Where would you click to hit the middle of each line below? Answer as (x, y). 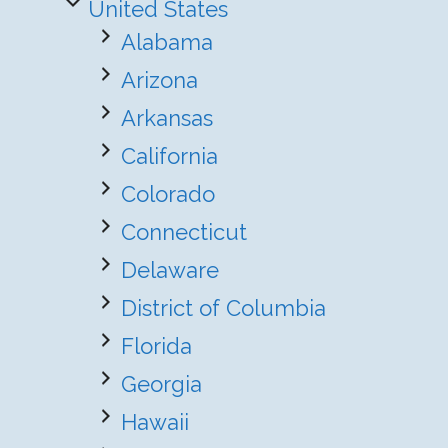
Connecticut (184, 232)
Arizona (159, 80)
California (169, 156)
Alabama (167, 42)
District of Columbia (223, 308)
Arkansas (167, 118)
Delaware (170, 270)
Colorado (168, 194)
